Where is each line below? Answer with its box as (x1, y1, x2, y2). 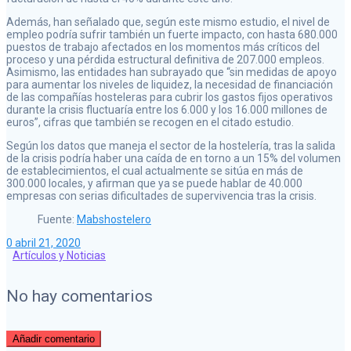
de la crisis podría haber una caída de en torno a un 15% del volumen (6, 151, 341, 165)
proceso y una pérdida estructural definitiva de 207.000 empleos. (6, 52, 324, 66)
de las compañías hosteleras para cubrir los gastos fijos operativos (6, 90, 333, 103)
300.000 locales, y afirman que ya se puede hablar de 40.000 (6, 176, 302, 190)
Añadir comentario (13, 332, 95, 345)
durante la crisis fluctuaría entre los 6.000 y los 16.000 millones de (6, 103, 327, 116)
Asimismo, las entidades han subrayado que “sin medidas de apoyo (6, 65, 337, 78)
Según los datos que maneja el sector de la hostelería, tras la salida (6, 139, 335, 152)
